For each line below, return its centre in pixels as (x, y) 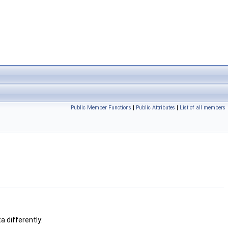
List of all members (203, 108)
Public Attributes (155, 108)
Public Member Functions (101, 108)
